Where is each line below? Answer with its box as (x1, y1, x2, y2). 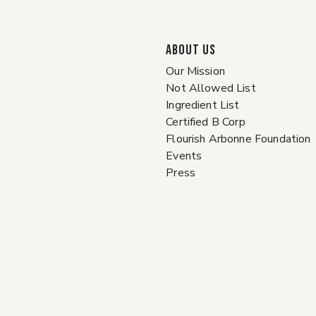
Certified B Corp (166, 114, 245, 130)
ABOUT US (166, 42, 217, 59)
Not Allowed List (166, 80, 256, 96)
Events (166, 148, 202, 164)
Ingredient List (166, 97, 240, 113)
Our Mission (166, 63, 225, 79)
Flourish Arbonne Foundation (166, 131, 311, 147)
